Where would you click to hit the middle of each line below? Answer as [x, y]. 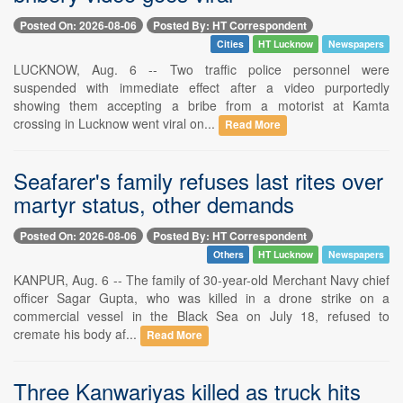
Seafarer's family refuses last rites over [198, 180]
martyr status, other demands [154, 203]
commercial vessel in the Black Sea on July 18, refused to [201, 316]
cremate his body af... [77, 334]
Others [228, 255]
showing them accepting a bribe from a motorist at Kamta [201, 105]
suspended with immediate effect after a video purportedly [201, 87]
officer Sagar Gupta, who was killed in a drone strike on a [201, 298]
